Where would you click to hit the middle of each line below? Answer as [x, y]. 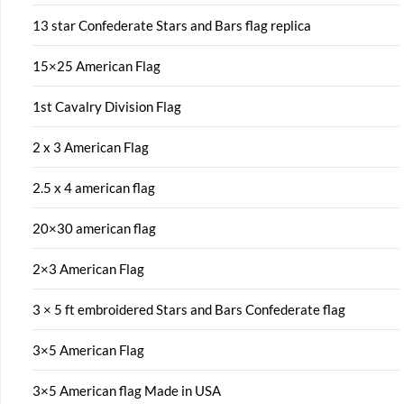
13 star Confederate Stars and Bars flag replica [172, 25]
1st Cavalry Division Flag [107, 106]
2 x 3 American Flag [91, 147]
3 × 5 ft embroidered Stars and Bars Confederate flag [189, 309]
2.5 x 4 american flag [94, 187]
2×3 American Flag [88, 268]
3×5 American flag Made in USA [127, 390]
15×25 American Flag [96, 65]
